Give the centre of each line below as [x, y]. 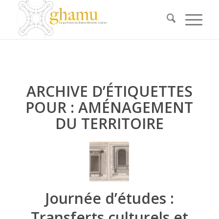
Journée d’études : [109, 198]
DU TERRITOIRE [109, 123]
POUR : [52, 107]
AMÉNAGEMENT [136, 107]
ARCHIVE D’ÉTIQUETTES [109, 91]
